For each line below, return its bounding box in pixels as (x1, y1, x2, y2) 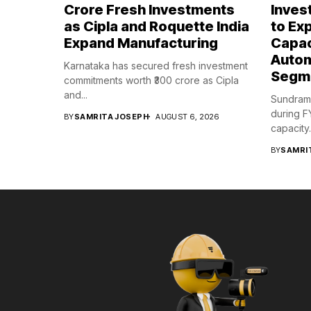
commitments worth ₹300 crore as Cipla (64, 74, 239, 86)
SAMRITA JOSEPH (74, 111, 149, 121)
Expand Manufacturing (64, 34, 218, 51)
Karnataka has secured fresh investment (64, 59, 248, 72)
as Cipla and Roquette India (64, 17, 249, 35)
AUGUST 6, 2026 (155, 111, 219, 121)
